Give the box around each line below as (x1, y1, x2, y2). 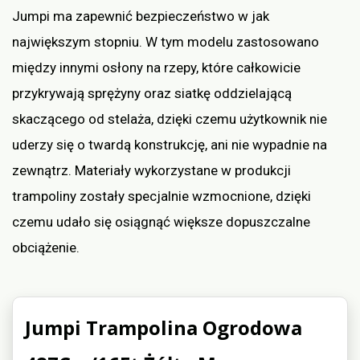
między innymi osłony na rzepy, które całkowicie (12, 59, 301, 76)
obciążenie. (12, 239, 80, 256)
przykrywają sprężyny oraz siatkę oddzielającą (12, 85, 292, 102)
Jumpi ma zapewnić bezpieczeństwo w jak (12, 8, 269, 25)
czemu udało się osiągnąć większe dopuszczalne (12, 214, 310, 231)
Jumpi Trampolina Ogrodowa (25, 314, 302, 342)
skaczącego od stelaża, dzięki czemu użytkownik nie (12, 111, 327, 128)
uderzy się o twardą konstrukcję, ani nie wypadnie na (12, 137, 327, 153)
